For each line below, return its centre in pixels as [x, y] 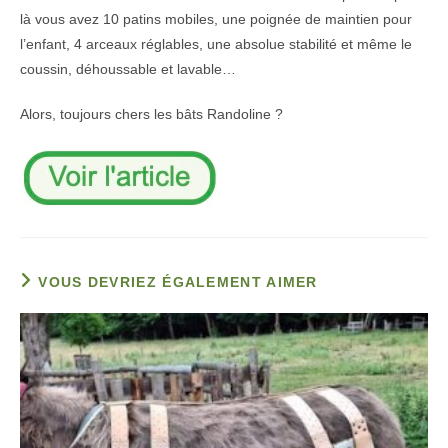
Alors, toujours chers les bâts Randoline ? [151, 114]
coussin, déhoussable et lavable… [128, 69]
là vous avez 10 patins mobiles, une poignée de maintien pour [216, 19]
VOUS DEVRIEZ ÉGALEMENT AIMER [178, 282]
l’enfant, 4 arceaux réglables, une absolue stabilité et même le [216, 44]
